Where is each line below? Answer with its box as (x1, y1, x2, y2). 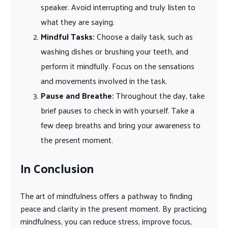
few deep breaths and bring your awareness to (41, 117, 201, 132)
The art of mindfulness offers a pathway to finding (20, 188, 192, 204)
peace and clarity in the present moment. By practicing (20, 201, 207, 216)
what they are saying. (41, 14, 115, 29)
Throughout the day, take (114, 88, 205, 103)
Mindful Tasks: (41, 28, 95, 44)
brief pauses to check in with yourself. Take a (41, 102, 194, 118)
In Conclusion (20, 157, 94, 180)
